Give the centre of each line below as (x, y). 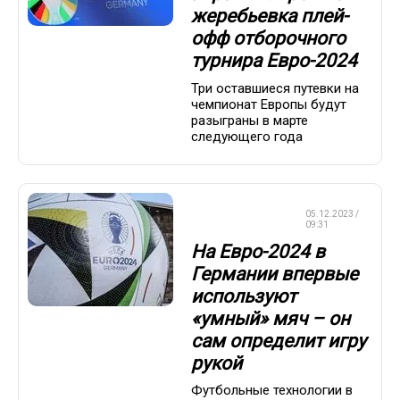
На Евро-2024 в (258, 251)
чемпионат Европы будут (269, 104)
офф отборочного (268, 39)
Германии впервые (275, 274)
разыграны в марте (250, 120)
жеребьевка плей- (270, 17)
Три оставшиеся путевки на (275, 88)
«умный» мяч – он (271, 318)
